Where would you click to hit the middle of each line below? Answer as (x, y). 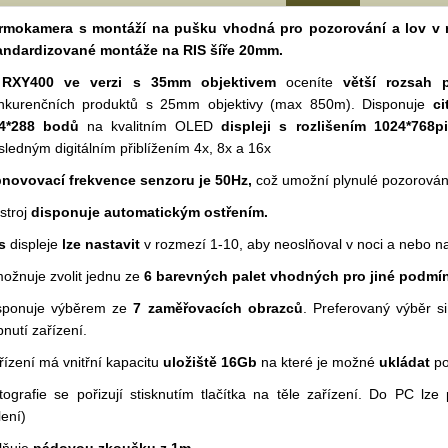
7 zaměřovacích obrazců (218, 308)
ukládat (404, 362)
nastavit (112, 244)
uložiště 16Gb (210, 362)
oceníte (309, 82)
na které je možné (318, 362)
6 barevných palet (205, 276)
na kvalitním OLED (150, 126)
